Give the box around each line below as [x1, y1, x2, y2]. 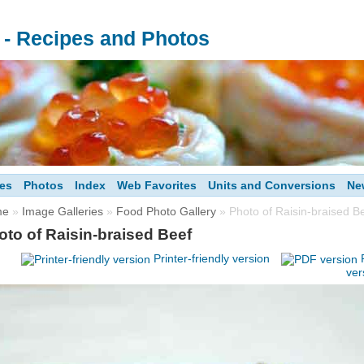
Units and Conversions [208, 178, 336, 192]
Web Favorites [117, 178, 197, 192]
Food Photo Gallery [116, 204, 216, 218]
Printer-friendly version [154, 251, 270, 265]
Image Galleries [22, 204, 103, 218]
